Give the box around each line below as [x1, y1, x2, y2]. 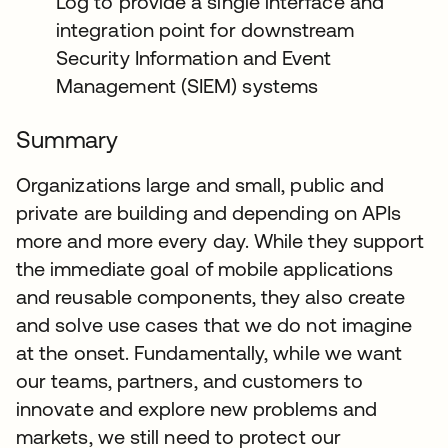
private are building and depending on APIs [16, 201, 402, 224]
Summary [16, 126, 118, 153]
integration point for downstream [56, 18, 355, 41]
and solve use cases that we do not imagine [16, 313, 413, 336]
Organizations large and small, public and [16, 173, 385, 196]
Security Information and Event [56, 46, 332, 69]
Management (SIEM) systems [56, 74, 319, 97]
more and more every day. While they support [16, 229, 425, 252]
